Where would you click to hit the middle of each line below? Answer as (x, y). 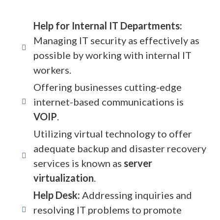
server (138, 163)
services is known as (79, 163)
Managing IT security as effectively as (116, 40)
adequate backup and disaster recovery (120, 148)
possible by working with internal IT (112, 55)
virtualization (64, 178)
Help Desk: (57, 195)
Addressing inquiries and (136, 195)
